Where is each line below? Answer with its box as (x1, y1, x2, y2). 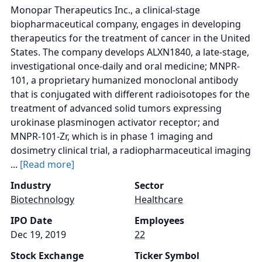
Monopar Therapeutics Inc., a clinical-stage (11, 4, 200, 16)
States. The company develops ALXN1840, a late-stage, (11, 46, 249, 58)
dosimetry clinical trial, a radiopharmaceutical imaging (11, 144, 251, 157)
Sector (135, 179, 164, 192)
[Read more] (20, 158, 74, 171)
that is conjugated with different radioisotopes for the (11, 88, 250, 101)
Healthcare (135, 193, 183, 206)
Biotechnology (11, 193, 74, 206)
